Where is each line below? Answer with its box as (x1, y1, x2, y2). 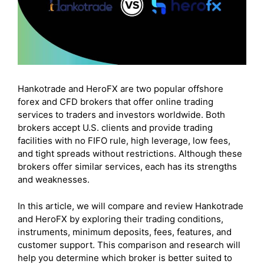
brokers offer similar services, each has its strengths (18, 161, 237, 173)
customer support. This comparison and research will (18, 239, 240, 250)
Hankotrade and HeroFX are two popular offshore (18, 83, 223, 95)
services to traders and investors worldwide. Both (18, 109, 225, 121)
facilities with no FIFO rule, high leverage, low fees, (18, 135, 230, 147)
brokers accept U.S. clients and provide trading (18, 122, 213, 134)
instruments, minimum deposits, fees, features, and (18, 226, 232, 237)
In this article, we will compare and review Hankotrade (18, 200, 243, 212)
